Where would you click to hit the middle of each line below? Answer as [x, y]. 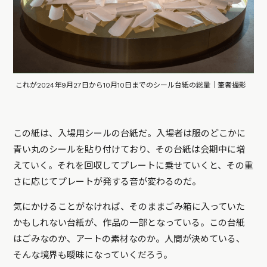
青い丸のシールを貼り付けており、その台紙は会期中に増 [129, 149]
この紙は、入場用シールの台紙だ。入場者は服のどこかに [130, 133]
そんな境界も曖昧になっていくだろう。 [93, 255]
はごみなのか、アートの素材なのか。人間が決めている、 [129, 239]
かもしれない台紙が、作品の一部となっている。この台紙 [129, 223]
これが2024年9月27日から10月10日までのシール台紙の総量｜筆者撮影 [131, 85]
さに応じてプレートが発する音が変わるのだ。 [107, 181]
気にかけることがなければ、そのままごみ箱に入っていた [129, 207]
